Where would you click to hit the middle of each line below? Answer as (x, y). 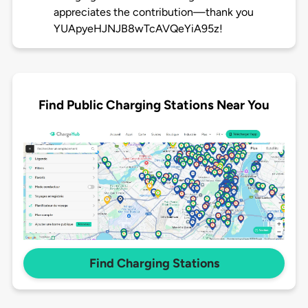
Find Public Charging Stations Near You (154, 104)
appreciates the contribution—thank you (153, 12)
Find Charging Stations (154, 264)
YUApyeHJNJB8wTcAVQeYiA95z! (138, 29)
